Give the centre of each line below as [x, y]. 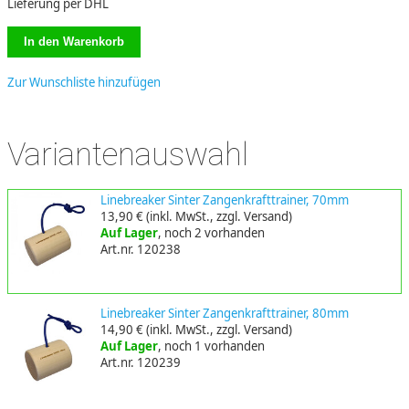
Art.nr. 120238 [140, 250]
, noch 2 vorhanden [211, 233]
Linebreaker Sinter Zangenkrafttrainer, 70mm [224, 200]
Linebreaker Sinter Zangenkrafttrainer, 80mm [224, 313]
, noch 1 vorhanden [211, 346]
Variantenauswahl [128, 154]
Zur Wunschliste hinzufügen [84, 82]
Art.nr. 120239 [140, 362]
